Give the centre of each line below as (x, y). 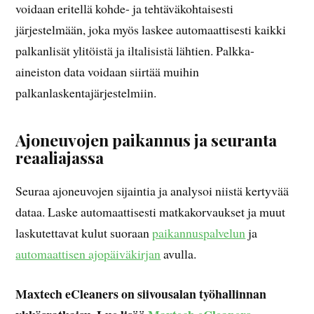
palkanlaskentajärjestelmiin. (86, 93)
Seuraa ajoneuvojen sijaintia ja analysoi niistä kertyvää (152, 191)
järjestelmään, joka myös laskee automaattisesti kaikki (151, 30)
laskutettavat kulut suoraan (84, 233)
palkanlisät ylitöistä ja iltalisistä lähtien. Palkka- (135, 51)
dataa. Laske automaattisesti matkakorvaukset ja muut (151, 212)
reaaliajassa (60, 158)
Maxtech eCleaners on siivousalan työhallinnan (141, 293)
